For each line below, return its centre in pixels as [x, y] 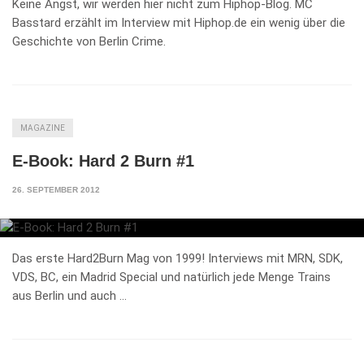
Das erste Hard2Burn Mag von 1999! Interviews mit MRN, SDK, [178, 259]
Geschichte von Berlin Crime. [89, 41]
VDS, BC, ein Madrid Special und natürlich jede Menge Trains [171, 277]
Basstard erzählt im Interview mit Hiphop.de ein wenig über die [179, 22]
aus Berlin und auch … [69, 296]
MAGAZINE [43, 128]
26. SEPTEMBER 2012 [56, 189]
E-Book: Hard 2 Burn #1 [103, 160]
